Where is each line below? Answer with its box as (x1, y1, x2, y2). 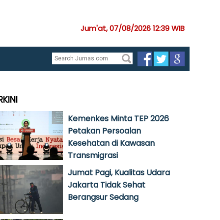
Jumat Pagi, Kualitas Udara (68, 167, 170, 178)
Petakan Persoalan (68, 125, 141, 137)
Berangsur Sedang (68, 192, 138, 203)
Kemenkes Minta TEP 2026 (68, 113, 169, 124)
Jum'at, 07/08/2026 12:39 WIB (81, 23, 185, 33)
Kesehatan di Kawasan (68, 137, 155, 149)
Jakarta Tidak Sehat (68, 179, 145, 191)
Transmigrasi (68, 150, 118, 161)
